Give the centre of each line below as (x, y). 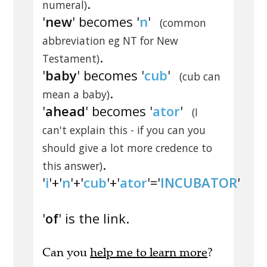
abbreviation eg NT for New (110, 41)
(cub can (200, 77)
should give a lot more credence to (127, 148)
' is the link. (94, 218)
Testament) (71, 59)
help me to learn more (149, 253)
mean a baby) (76, 94)
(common (183, 23)
